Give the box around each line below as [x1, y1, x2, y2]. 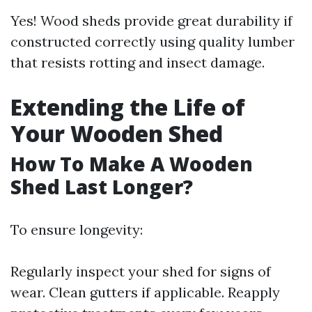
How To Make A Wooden [10, 150, 253, 177]
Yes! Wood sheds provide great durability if [10, 12, 292, 29]
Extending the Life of [10, 92, 245, 122]
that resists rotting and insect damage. [10, 54, 265, 71]
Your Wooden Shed [10, 118, 223, 148]
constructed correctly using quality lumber [10, 33, 295, 50]
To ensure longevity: [10, 221, 143, 238]
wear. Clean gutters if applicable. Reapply [10, 283, 280, 301]
